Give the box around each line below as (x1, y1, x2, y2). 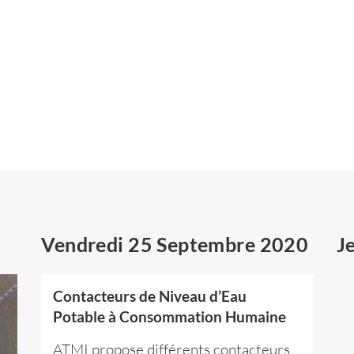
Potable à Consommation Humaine (53, 307, 287, 326)
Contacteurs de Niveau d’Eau (53, 287, 247, 305)
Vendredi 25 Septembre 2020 (41, 232, 309, 256)
